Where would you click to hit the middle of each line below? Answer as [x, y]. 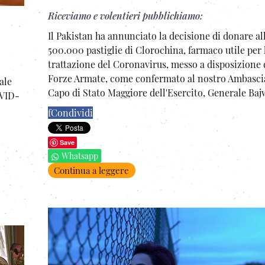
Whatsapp [80, 156]
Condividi [72, 112]
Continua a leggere [91, 171]
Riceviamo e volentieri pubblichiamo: [125, 15]
